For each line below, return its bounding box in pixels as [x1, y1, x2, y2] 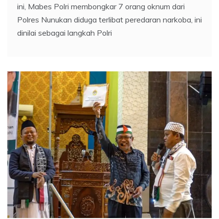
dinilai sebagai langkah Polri [17, 28, 112, 38]
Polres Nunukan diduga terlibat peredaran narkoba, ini [17, 15, 202, 25]
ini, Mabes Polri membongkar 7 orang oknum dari [17, 1, 185, 12]
